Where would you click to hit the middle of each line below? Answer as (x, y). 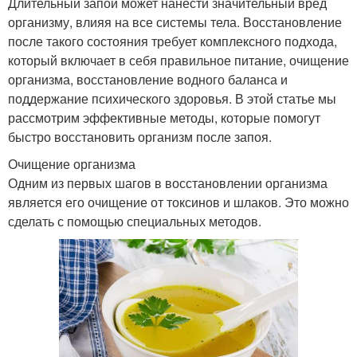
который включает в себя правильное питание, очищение (178, 60)
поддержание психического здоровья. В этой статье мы (172, 98)
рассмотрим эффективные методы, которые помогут (164, 117)
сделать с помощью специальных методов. (135, 221)
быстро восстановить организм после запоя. (140, 136)
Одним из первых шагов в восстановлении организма (168, 182)
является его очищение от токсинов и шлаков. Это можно (178, 202)
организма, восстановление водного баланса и (148, 79)
